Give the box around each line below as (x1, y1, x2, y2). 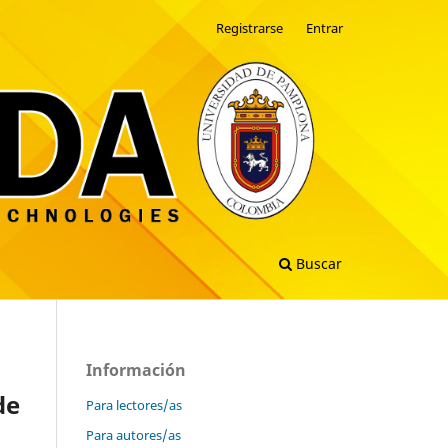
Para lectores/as (86, 395, 182, 414)
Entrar (305, 19, 343, 37)
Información (86, 359, 186, 381)
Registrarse (216, 19, 284, 37)
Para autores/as (86, 425, 181, 444)
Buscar (292, 253, 342, 273)
